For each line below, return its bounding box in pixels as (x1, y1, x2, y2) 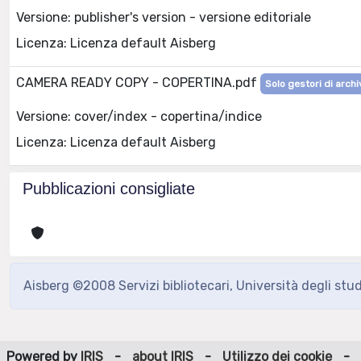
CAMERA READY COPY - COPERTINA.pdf (16, 75, 260, 90)
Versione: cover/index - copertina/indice (16, 108, 262, 124)
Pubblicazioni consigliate (23, 180, 195, 197)
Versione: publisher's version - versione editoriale (16, 9, 311, 25)
